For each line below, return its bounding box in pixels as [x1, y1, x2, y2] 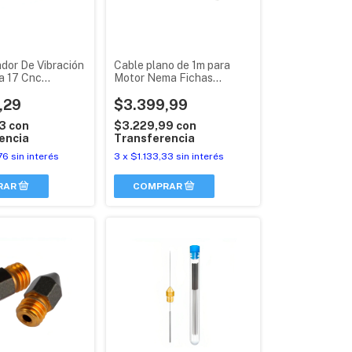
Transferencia [113, 131, 195, 145]
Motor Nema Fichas [113, 71, 213, 84]
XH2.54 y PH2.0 [113, 83, 196, 97]
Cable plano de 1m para [113, 58, 230, 71]
